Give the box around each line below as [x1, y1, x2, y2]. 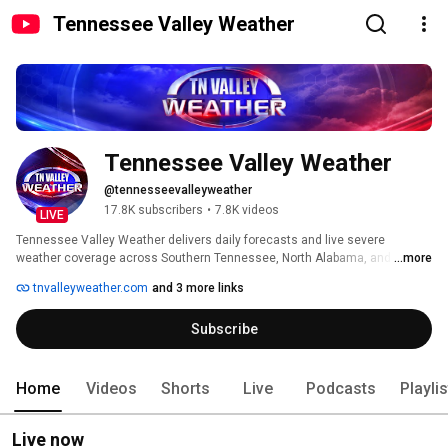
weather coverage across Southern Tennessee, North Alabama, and [16, 251, 391, 266]
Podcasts [306, 379, 376, 399]
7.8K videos [215, 203, 279, 218]
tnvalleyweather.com [30, 281, 148, 296]
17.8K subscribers [104, 203, 203, 218]
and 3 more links [152, 281, 244, 296]
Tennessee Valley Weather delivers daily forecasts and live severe [16, 233, 385, 248]
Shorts [161, 379, 210, 399]
